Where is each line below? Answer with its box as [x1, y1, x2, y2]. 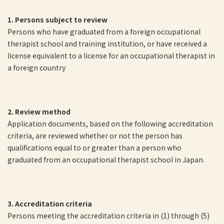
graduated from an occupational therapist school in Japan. [7, 154, 204, 164]
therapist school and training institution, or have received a [7, 38, 207, 48]
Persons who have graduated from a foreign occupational [7, 26, 200, 36]
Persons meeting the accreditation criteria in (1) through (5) [7, 210, 209, 220]
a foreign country [7, 62, 65, 72]
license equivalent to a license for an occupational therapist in [7, 50, 215, 60]
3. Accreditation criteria [7, 198, 92, 208]
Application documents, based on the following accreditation [7, 118, 213, 128]
